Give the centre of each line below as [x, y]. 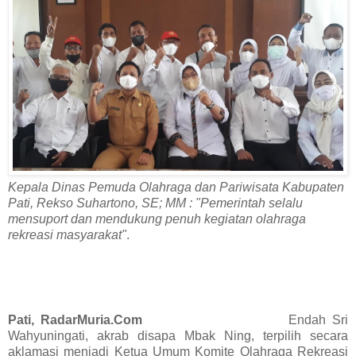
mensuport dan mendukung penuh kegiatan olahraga [157, 219]
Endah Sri [245, 320]
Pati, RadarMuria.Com [75, 320]
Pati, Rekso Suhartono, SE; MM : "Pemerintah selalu [155, 203]
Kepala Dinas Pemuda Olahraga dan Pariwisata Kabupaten [176, 187]
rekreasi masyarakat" [67, 234]
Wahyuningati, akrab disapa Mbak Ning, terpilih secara [178, 336]
